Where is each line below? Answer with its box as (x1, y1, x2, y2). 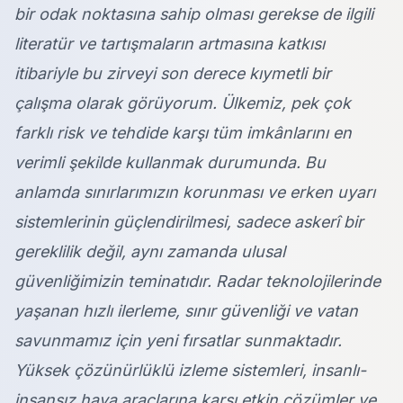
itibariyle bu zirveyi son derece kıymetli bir (14, 64, 331, 84)
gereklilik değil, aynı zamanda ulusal (14, 242, 285, 262)
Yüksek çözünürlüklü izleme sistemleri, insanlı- (14, 361, 366, 381)
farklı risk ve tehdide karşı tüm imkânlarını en (14, 123, 352, 143)
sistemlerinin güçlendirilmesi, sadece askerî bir (14, 212, 363, 232)
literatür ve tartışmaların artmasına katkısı (14, 34, 325, 54)
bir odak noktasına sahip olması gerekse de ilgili (14, 4, 373, 24)
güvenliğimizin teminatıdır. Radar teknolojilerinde (14, 272, 381, 291)
